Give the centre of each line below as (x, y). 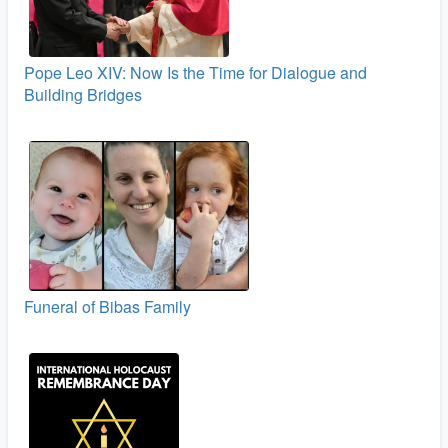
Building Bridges (83, 95)
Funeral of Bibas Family (107, 307)
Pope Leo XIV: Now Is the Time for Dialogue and (195, 73)
